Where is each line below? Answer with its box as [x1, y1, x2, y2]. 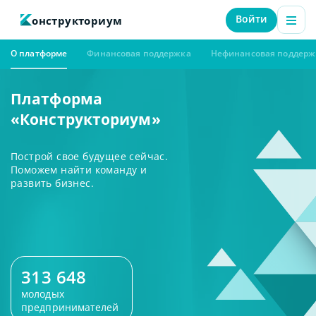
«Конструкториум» [11, 109, 161, 129]
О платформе [11, 47, 68, 59]
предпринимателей [21, 300, 119, 314]
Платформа [11, 89, 102, 109]
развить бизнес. [11, 176, 95, 190]
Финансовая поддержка [87, 47, 191, 59]
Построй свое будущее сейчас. [11, 150, 169, 163]
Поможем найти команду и [11, 163, 147, 176]
